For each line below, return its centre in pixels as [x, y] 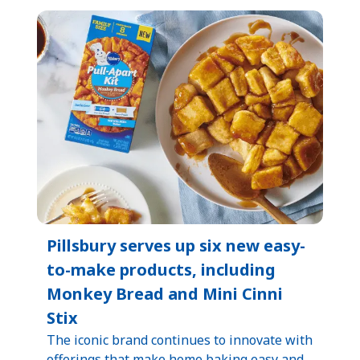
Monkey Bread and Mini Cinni [165, 293]
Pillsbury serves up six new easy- [176, 245]
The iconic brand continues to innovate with [180, 340]
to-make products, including [162, 269]
